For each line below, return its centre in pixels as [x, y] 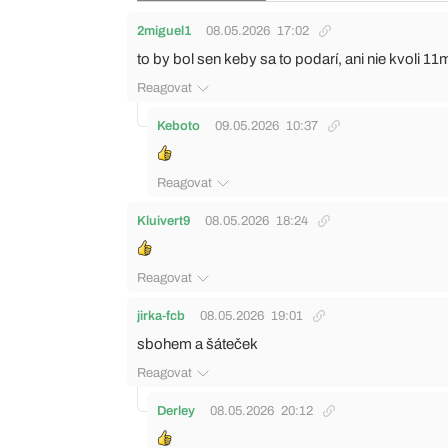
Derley [176, 411]
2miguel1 [164, 31]
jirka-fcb [161, 316]
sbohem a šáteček [197, 344]
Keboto [178, 126]
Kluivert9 [163, 221]
